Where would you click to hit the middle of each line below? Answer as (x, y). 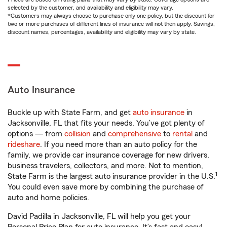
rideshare (24, 144)
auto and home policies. (48, 198)
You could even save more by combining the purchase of (106, 187)
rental (182, 134)
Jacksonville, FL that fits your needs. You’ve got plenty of (106, 123)
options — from (36, 134)
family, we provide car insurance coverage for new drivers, (108, 155)
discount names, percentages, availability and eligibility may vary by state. (102, 32)
